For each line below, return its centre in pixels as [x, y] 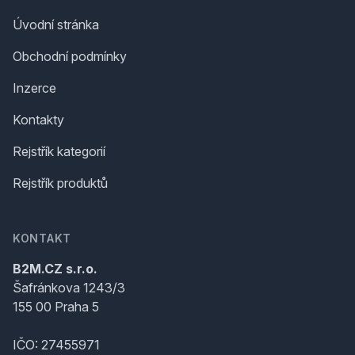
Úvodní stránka [56, 25]
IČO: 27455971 [56, 345]
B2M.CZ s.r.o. [55, 269]
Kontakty [38, 120]
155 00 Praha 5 [56, 307]
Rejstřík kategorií [59, 151]
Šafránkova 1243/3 [69, 288]
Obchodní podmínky [70, 56]
